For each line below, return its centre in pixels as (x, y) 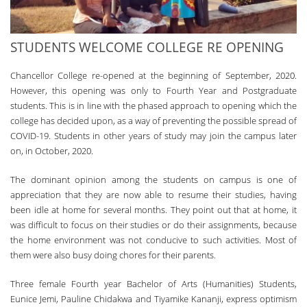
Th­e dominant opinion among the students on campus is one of (153, 179)
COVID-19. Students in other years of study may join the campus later (153, 135)
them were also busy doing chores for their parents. (113, 255)
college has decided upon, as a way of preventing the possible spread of (153, 120)
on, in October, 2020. (52, 150)
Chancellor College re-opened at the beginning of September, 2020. (153, 75)
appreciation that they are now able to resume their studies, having (153, 194)
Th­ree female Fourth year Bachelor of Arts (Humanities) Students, (153, 283)
